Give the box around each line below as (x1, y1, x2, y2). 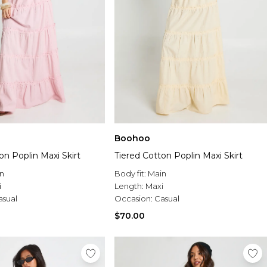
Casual (154, 194, 179, 204)
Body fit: (114, 169, 148, 179)
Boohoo (114, 133, 150, 144)
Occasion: (114, 194, 154, 204)
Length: (114, 181, 145, 191)
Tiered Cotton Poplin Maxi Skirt (114, 150, 243, 162)
